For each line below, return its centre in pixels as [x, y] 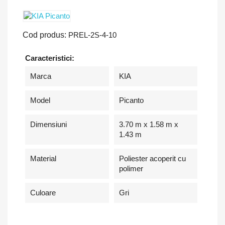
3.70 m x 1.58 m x [148, 124]
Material [43, 158]
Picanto [131, 100]
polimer [131, 168]
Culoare [43, 193]
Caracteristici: [50, 58]
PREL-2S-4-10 [92, 35]
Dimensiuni [48, 124]
